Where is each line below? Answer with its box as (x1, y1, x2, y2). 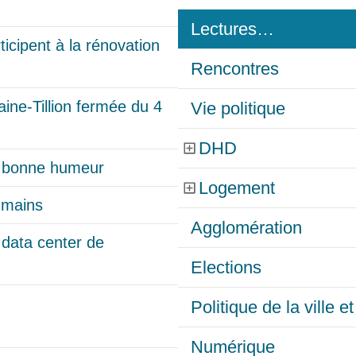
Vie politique (191, 99, 285, 119)
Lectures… (191, 19, 274, 40)
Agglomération (191, 218, 302, 238)
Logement (199, 178, 275, 199)
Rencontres (191, 59, 279, 79)
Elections (191, 257, 261, 278)
